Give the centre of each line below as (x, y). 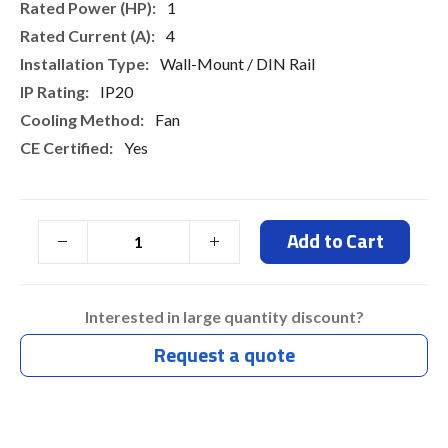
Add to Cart (335, 240)
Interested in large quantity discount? (224, 317)
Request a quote (224, 355)
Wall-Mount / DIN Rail (236, 63)
